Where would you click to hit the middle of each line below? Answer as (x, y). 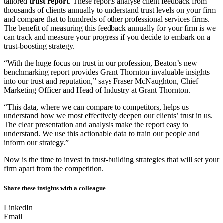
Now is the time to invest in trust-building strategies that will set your (111, 159)
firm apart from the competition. (55, 168)
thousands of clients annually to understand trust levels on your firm (110, 10)
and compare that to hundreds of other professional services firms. (107, 19)
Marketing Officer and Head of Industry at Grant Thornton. (97, 90)
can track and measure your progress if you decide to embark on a (107, 37)
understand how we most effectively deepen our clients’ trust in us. (108, 115)
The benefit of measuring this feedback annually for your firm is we (110, 28)
